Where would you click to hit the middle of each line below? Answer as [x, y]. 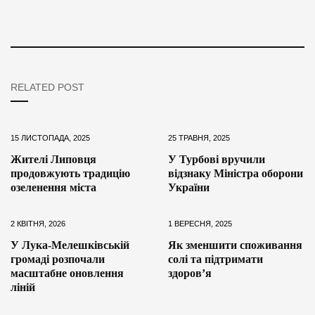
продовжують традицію [70, 174]
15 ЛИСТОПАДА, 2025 [50, 138]
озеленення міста [53, 188]
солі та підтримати [216, 259]
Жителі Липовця [53, 160]
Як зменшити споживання [235, 245]
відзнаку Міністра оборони [236, 174]
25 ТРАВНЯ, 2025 [199, 138]
